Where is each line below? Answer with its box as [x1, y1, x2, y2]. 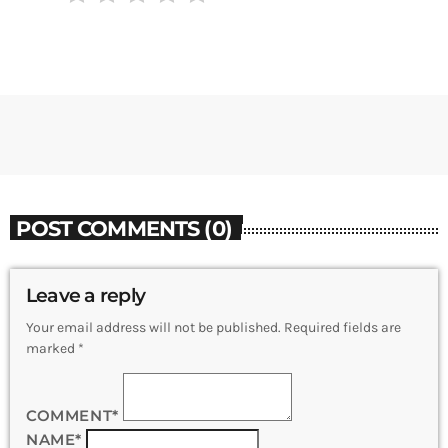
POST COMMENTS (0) [16, 214, 232, 241]
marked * [26, 340, 84, 358]
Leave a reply [26, 284, 146, 308]
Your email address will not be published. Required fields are [26, 319, 401, 337]
